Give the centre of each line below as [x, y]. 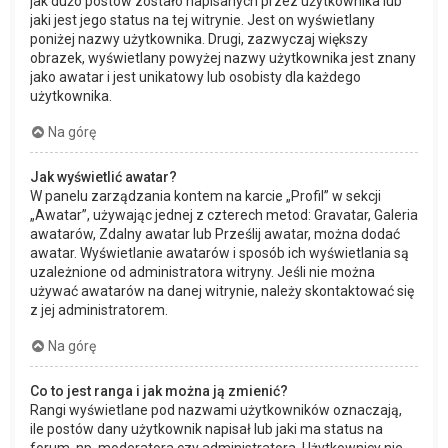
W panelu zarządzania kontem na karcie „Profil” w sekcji [205, 196]
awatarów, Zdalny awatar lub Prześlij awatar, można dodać [215, 234]
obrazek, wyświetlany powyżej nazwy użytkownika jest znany [223, 58]
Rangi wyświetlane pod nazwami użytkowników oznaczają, [216, 410]
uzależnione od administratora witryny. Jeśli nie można [202, 272]
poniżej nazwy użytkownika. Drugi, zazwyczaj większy [199, 39]
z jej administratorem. [99, 310]
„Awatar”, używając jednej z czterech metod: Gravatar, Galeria [224, 215]
